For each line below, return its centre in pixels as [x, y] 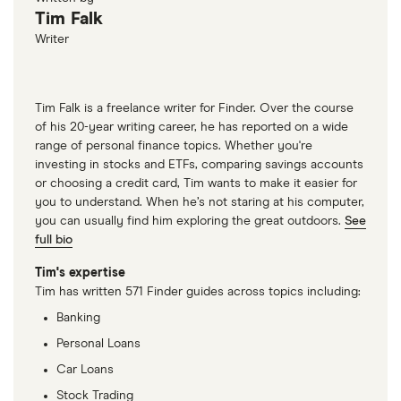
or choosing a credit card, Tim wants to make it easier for [196, 184]
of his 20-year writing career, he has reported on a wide [192, 128]
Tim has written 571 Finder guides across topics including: [198, 292]
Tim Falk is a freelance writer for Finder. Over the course [194, 109]
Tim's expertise [80, 273]
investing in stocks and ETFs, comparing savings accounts [199, 165]
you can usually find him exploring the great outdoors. [190, 222]
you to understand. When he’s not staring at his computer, [200, 203]
